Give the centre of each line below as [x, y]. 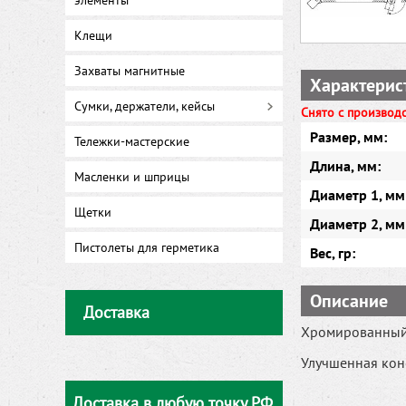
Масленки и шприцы [132, 177]
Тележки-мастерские [132, 141]
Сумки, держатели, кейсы [145, 106]
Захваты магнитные [130, 71]
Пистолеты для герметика [147, 247]
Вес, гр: [333, 253]
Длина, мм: [345, 166]
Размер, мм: [348, 137]
